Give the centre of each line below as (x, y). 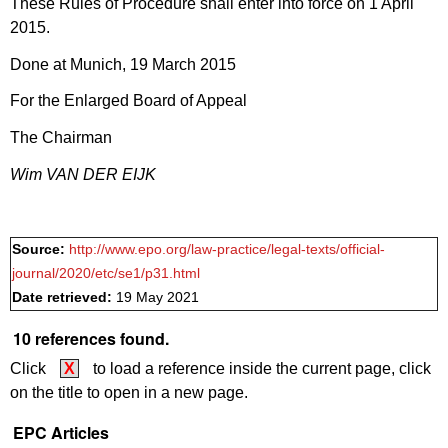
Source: (40, 249)
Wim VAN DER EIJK (83, 174)
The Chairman (61, 138)
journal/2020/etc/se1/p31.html (106, 273)
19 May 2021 (157, 297)
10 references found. (91, 338)
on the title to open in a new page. (129, 392)
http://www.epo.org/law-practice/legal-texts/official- (227, 249)
